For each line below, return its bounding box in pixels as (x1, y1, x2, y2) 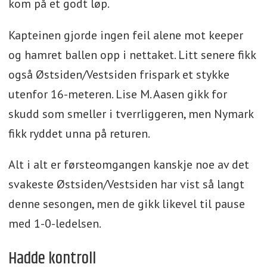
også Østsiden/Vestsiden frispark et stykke (8, 66, 229, 82)
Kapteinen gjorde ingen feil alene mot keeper (8, 27, 243, 43)
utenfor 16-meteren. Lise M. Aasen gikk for (8, 86, 227, 102)
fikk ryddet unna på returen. (8, 125, 152, 141)
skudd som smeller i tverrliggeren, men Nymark (8, 105, 253, 122)
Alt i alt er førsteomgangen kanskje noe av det (8, 157, 249, 173)
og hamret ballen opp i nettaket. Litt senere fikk (8, 46, 256, 63)
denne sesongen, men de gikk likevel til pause (8, 196, 245, 212)
